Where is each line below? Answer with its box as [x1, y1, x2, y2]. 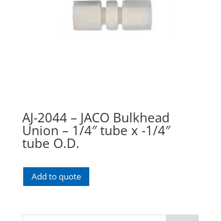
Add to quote [31, 171, 81, 183]
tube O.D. [22, 134, 79, 152]
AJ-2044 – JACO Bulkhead [22, 108, 170, 126]
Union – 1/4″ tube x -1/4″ [22, 121, 170, 139]
